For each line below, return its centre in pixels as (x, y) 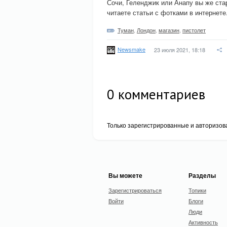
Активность (203, 222)
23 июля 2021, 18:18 (180, 50)
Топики (197, 190)
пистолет (194, 30)
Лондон (146, 30)
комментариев (160, 94)
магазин (169, 30)
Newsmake (131, 49)
